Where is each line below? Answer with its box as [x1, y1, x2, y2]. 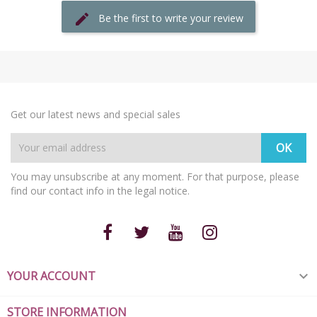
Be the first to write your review [98, 11, 243, 25]
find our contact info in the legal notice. [11, 183, 190, 197]
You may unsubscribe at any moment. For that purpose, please [11, 169, 299, 183]
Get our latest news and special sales [11, 107, 180, 121]
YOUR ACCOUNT [7, 267, 96, 284]
